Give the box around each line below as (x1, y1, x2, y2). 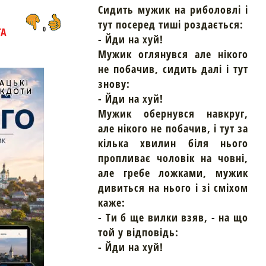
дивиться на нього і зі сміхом (98, 180, 248, 195)
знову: (98, 76, 130, 91)
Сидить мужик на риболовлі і (98, 2, 248, 17)
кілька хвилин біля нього (98, 135, 248, 150)
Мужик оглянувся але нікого (98, 46, 248, 61)
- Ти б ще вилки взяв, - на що (98, 210, 248, 224)
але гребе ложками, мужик (98, 165, 248, 180)
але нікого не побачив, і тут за (98, 121, 248, 135)
